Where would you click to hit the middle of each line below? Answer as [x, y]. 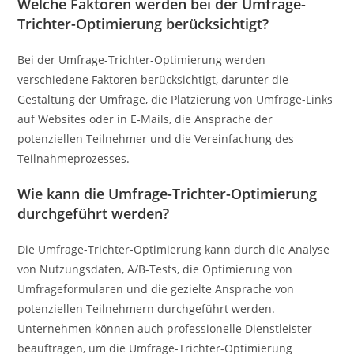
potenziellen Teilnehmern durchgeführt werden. [147, 308]
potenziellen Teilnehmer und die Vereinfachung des [156, 138]
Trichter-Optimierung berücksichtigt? [143, 23]
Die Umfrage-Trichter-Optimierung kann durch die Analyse [174, 249]
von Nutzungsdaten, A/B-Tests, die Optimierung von [155, 269]
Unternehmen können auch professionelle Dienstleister [165, 328]
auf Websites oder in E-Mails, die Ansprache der [145, 119]
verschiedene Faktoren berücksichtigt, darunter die [153, 79]
